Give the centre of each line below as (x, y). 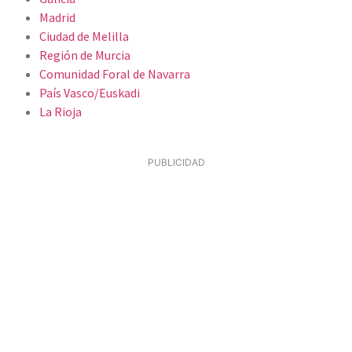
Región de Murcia (85, 55)
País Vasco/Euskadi (90, 92)
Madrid (57, 17)
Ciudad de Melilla (84, 36)
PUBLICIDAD (176, 162)
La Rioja (60, 111)
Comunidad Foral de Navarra (115, 73)
